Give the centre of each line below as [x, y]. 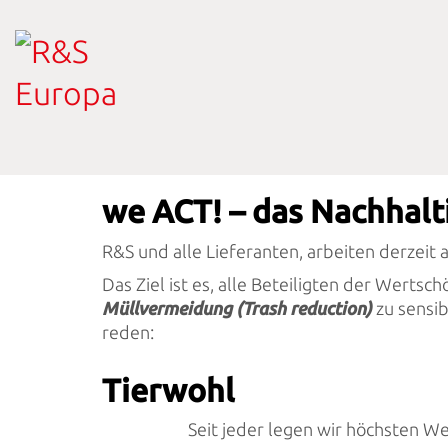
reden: [128, 332]
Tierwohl [168, 389]
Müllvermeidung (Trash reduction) [237, 308]
